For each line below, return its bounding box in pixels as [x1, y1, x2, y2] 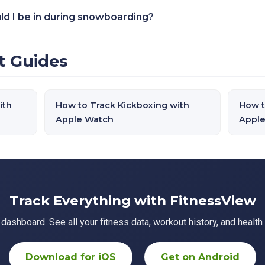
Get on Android [161, 251, 240, 263]
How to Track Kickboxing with [55, 100, 189, 111]
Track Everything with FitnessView [9, 192, 256, 209]
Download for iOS [25, 251, 116, 263]
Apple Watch [55, 114, 114, 125]
